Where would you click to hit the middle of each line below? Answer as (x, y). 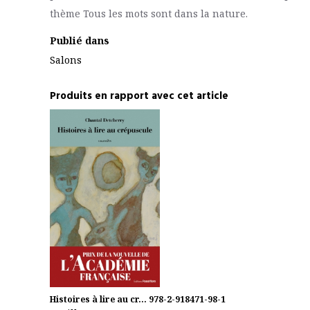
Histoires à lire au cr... (98, 299)
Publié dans (80, 41)
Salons (66, 60)
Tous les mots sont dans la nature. (165, 14)
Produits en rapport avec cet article (139, 97)
